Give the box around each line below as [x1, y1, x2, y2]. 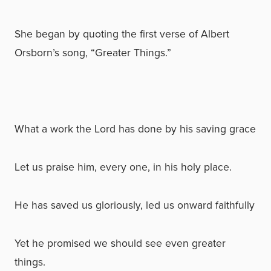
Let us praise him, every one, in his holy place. [15, 158, 232, 174]
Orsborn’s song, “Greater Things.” [15, 44, 171, 60]
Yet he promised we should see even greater [15, 235, 226, 250]
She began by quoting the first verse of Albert [15, 25, 229, 41]
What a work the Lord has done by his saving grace [15, 120, 256, 136]
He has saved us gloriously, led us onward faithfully [15, 197, 255, 212]
